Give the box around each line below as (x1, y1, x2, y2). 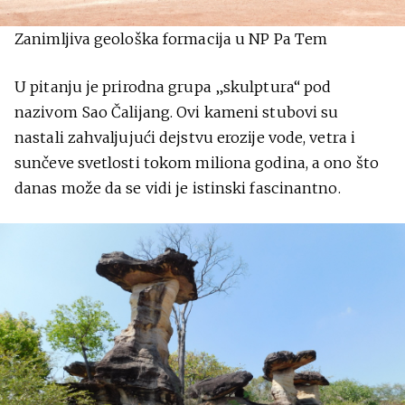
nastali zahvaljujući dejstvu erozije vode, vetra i (14, 128, 356, 146)
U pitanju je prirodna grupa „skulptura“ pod (14, 78, 332, 96)
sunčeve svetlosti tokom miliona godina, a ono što (14, 154, 379, 172)
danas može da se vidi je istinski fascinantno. (14, 179, 341, 197)
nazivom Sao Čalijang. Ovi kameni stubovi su (14, 103, 339, 121)
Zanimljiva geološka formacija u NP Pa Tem (14, 30, 328, 48)
